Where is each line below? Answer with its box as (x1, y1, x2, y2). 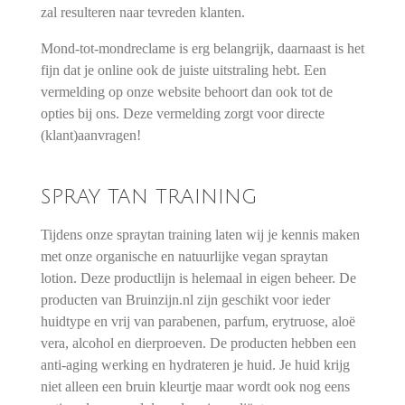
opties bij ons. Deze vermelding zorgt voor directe (40, 105, 325, 123)
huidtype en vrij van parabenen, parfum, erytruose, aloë (40, 313, 355, 331)
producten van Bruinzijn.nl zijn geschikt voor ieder (40, 291, 330, 309)
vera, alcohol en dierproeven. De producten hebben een (40, 334, 356, 353)
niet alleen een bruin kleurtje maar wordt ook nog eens (40, 378, 350, 396)
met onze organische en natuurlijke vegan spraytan (40, 248, 328, 266)
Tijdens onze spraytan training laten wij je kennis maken (40, 226, 360, 244)
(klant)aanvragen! (40, 127, 141, 145)
